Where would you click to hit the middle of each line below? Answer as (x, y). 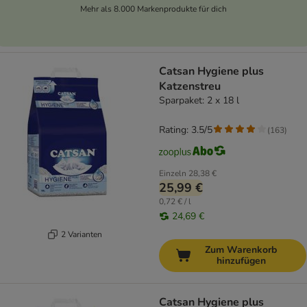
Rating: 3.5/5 (186, 130)
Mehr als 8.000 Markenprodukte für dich (153, 9)
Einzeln (173, 174)
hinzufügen (241, 261)
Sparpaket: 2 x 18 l (199, 101)
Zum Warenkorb (241, 250)
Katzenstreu (190, 87)
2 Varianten (81, 234)
